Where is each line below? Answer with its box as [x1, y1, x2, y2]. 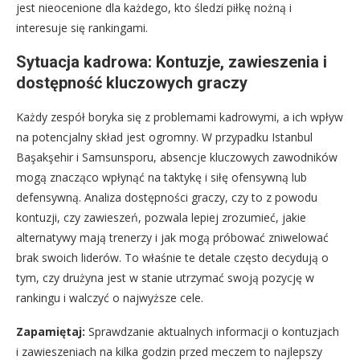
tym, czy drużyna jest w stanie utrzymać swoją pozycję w [16, 269, 314, 285]
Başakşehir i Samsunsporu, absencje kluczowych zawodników [16, 149, 337, 165]
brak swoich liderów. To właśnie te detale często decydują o [16, 249, 329, 265]
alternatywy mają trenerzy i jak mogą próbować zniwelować [16, 229, 329, 245]
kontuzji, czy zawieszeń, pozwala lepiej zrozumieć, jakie [16, 209, 306, 225]
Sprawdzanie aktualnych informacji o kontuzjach [85, 323, 339, 339]
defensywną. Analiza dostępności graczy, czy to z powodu [16, 189, 317, 205]
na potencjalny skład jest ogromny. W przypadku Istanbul [16, 129, 313, 145]
